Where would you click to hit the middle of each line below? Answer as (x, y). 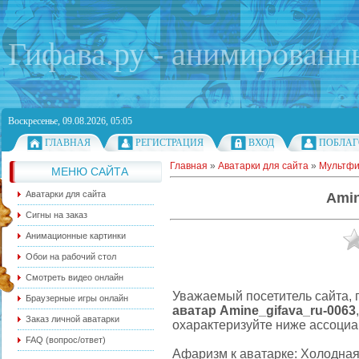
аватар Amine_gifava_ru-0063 (264, 310)
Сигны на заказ (56, 215)
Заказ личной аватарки (73, 319)
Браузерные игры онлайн (77, 298)
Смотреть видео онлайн (75, 277)
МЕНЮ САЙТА (90, 171)
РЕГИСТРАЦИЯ (169, 143)
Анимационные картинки (76, 236)
